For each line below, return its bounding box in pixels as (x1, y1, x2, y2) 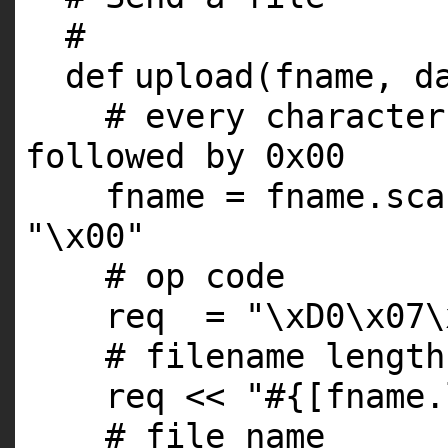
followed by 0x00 (25, 136, 345, 177)
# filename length (105, 336, 445, 377)
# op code (105, 256, 285, 297)
